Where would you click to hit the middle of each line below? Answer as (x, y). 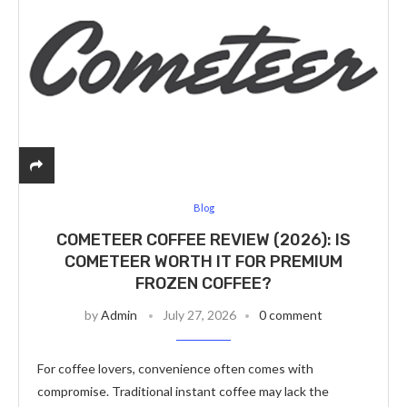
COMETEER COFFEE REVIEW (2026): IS (203, 240)
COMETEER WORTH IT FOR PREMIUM (203, 262)
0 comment (291, 315)
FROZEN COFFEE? (203, 283)
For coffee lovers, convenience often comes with (175, 368)
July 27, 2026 (199, 315)
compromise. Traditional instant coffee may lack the (183, 391)
